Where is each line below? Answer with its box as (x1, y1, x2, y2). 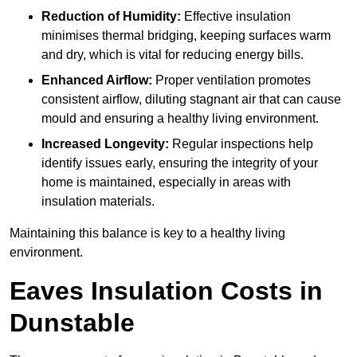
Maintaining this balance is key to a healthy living (10, 226, 285, 241)
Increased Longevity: (41, 137, 169, 151)
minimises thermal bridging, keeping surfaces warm (41, 29, 331, 43)
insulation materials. (41, 194, 155, 209)
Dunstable (10, 308, 135, 338)
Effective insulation (181, 10, 291, 24)
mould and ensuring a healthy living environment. (41, 112, 319, 126)
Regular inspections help (169, 137, 313, 151)
